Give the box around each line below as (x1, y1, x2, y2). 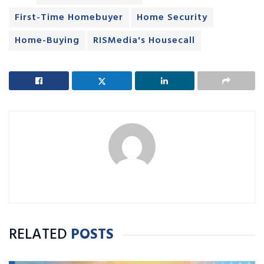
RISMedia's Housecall (93, 32, 195, 48)
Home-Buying (15, 32, 80, 48)
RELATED (9, 223, 67, 247)
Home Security (137, 9, 207, 25)
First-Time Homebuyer (15, 9, 123, 25)
